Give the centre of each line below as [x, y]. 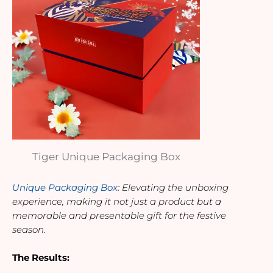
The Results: [41, 258]
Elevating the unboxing [175, 188]
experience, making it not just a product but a [117, 202]
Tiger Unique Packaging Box [106, 156]
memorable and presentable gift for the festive [119, 216]
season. [29, 230]
